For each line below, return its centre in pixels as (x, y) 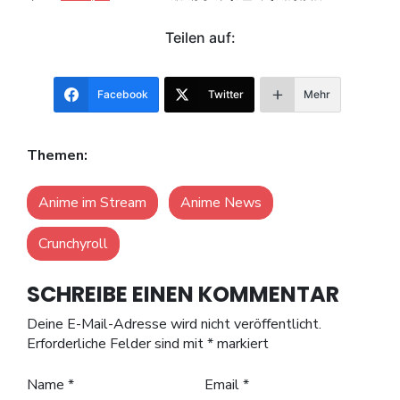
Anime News (221, 203)
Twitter (226, 95)
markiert (241, 344)
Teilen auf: (200, 38)
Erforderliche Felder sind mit (117, 344)
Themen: (57, 156)
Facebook (123, 95)
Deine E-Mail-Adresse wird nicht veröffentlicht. (179, 325)
